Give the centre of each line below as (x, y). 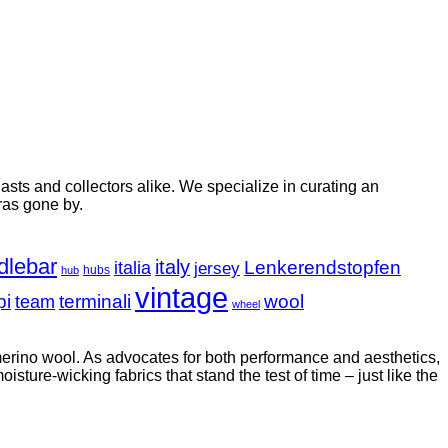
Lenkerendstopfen (322, 267)
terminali (95, 301)
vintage (181, 297)
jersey (217, 268)
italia (132, 267)
